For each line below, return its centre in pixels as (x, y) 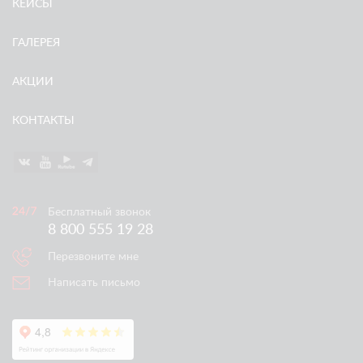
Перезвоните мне (93, 257)
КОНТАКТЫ (43, 121)
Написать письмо (94, 283)
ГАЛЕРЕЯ (36, 43)
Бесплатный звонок (99, 212)
